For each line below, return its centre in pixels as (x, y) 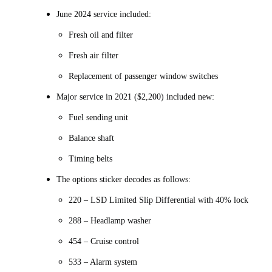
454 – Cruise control (104, 242)
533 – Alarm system (103, 262)
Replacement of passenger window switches (143, 76)
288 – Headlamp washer (110, 221)
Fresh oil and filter (101, 35)
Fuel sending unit (98, 118)
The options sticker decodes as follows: (124, 180)
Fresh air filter (93, 56)
